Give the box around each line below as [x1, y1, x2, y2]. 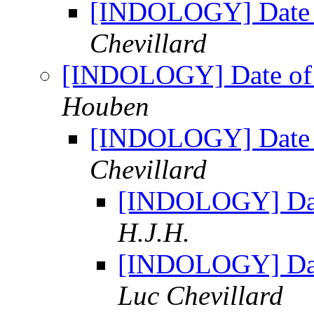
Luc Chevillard [118, 280, 283, 311]
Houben [62, 91, 149, 122]
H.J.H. [118, 217, 190, 248]
